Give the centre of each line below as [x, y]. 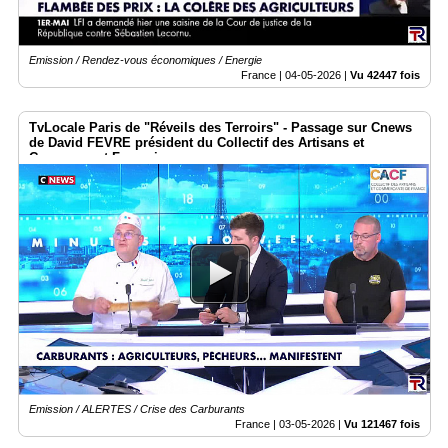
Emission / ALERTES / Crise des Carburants [137, 408]
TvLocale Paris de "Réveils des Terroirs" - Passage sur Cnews [220, 127]
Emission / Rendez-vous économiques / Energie [145, 59]
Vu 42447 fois [385, 74]
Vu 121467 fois [382, 423]
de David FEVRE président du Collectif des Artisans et [196, 142]
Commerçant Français [97, 157]
